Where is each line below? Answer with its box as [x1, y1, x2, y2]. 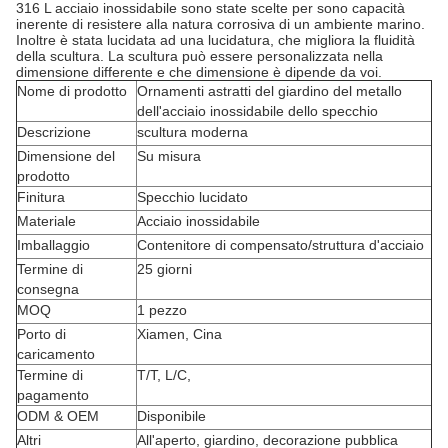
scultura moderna [137, 124, 248, 140]
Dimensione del [17, 148, 115, 164]
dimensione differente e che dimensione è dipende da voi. [16, 64, 382, 80]
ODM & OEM [17, 408, 99, 424]
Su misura [137, 148, 201, 164]
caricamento [17, 346, 95, 362]
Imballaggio [17, 237, 90, 253]
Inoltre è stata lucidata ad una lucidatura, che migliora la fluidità [16, 32, 415, 48]
